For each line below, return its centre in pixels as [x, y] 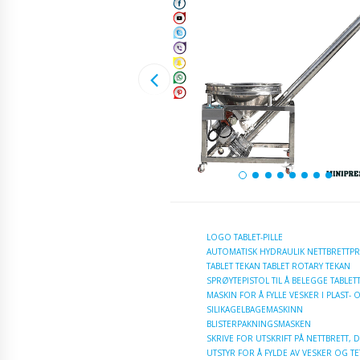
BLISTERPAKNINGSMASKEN [259, 323]
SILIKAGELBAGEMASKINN [255, 309]
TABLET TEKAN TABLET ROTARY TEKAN [278, 266]
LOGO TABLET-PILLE [245, 237]
